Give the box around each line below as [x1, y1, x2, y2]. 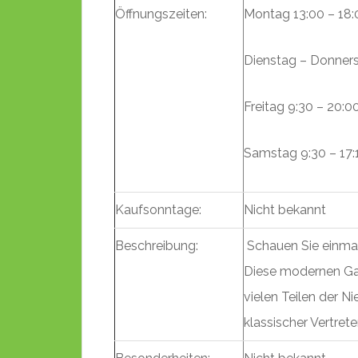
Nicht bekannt [244, 202, 326, 217]
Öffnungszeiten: [115, 6, 207, 22]
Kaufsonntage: [115, 202, 201, 217]
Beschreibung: [115, 238, 198, 253]
